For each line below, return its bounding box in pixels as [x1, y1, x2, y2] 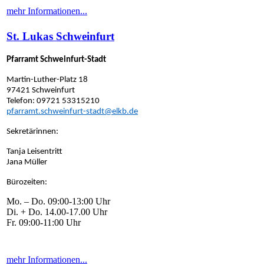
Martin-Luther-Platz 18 [6, 75, 88, 85]
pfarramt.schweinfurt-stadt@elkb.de [6, 107, 138, 117]
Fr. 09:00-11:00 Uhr [6, 217, 81, 228]
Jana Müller [6, 158, 47, 167]
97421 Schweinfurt [6, 86, 75, 95]
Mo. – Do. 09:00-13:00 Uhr [6, 196, 110, 207]
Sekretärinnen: [6, 127, 58, 137]
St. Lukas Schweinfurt [6, 29, 114, 42]
